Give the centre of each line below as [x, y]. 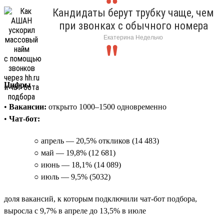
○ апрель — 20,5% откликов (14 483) [96, 140]
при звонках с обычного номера [133, 25]
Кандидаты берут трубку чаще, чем [133, 12]
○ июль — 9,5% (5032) [72, 176]
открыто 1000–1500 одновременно [106, 106]
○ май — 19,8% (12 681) [75, 152]
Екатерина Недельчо [133, 37]
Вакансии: [28, 106]
